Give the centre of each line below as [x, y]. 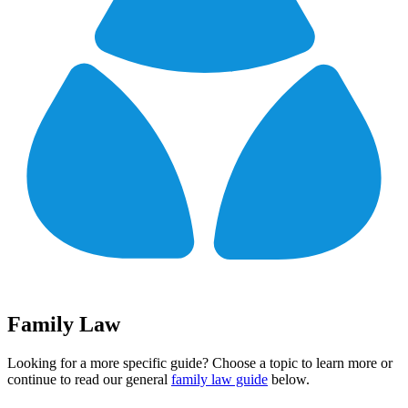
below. [289, 380]
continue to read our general [89, 380]
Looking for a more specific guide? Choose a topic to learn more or [200, 363]
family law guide [219, 380]
